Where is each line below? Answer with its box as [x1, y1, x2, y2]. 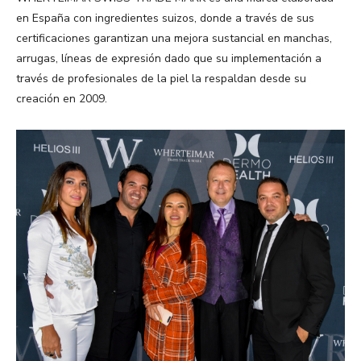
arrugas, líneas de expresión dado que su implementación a [16, 50, 322, 66]
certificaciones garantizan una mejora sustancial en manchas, [16, 30, 332, 46]
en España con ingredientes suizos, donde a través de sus [16, 10, 314, 26]
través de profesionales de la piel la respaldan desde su [16, 70, 306, 86]
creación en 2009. [16, 90, 107, 106]
